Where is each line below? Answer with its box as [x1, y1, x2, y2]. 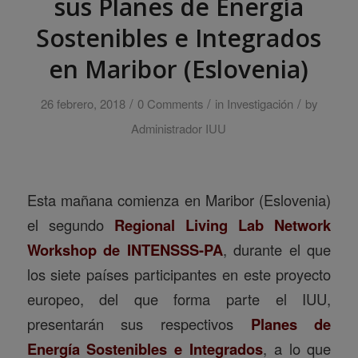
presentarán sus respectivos [26, 312, 251, 334]
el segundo [26, 213, 114, 235]
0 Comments [137, 94, 203, 112]
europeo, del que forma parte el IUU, [26, 288, 332, 309]
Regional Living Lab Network [113, 213, 332, 236]
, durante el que [222, 238, 332, 260]
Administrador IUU [131, 119, 227, 137]
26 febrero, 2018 [40, 94, 125, 112]
